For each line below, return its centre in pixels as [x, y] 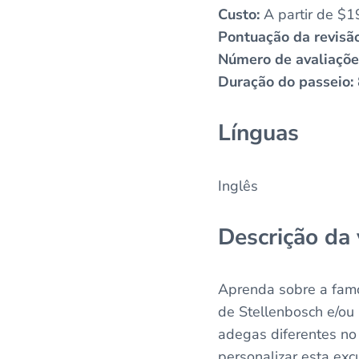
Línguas [258, 133]
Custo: [239, 15]
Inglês [238, 186]
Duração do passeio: [286, 82]
